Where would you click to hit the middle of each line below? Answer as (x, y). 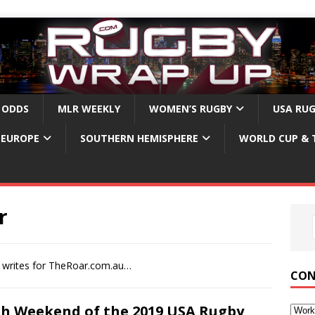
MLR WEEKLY (89, 109)
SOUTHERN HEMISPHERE (139, 139)
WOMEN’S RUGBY (191, 109)
